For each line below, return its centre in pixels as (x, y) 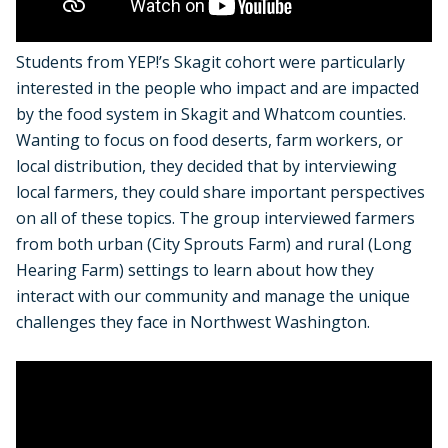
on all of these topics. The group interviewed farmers (215, 217)
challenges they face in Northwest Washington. (193, 321)
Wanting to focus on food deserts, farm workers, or (209, 139)
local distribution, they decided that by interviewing (206, 165)
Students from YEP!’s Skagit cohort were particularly (210, 61)
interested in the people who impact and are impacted (217, 87)
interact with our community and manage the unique (213, 295)
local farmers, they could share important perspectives (220, 191)
